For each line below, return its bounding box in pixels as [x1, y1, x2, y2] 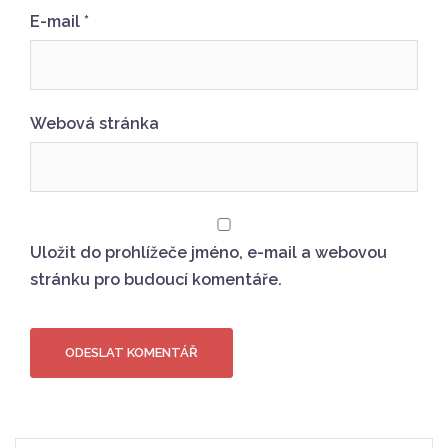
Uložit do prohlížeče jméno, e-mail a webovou [30, 243, 387, 262]
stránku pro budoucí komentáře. [30, 270, 282, 289]
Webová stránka [30, 114, 159, 133]
